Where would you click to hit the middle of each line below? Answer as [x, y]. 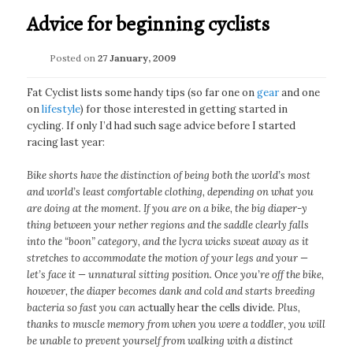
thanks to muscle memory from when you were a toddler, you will [176, 324]
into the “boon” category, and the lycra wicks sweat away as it [168, 241]
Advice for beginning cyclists [149, 24]
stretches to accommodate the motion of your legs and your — [168, 258]
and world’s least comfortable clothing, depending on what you [171, 191]
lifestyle [61, 109]
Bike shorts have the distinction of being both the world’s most [169, 175]
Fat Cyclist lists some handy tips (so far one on [142, 92]
